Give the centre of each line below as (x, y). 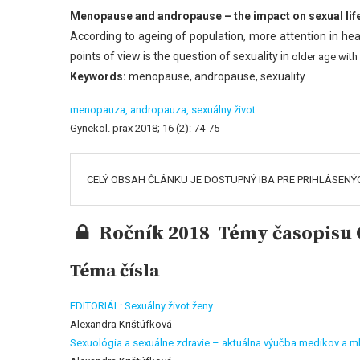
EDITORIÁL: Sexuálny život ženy (141, 306)
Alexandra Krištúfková (121, 324)
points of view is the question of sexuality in (181, 56)
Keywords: (98, 76)
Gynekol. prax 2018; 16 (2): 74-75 (145, 128)
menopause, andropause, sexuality (216, 76)
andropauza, (161, 110)
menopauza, (100, 110)
